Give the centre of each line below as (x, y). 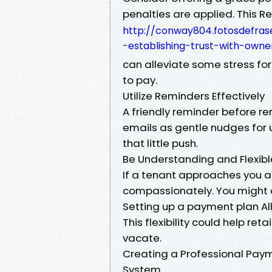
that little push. (160, 143)
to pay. (140, 80)
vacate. (142, 238)
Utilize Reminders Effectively (194, 96)
